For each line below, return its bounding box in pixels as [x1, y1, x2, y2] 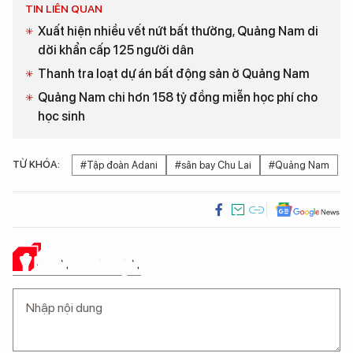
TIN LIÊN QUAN [25, 2, 102, 16]
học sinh [38, 109, 85, 124]
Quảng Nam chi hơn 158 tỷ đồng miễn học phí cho [38, 90, 318, 106]
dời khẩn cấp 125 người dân [38, 43, 194, 58]
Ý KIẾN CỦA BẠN [20, 252, 141, 276]
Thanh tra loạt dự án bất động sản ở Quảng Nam [38, 66, 310, 82]
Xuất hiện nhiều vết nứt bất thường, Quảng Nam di [38, 24, 318, 39]
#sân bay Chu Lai [175, 159, 251, 172]
